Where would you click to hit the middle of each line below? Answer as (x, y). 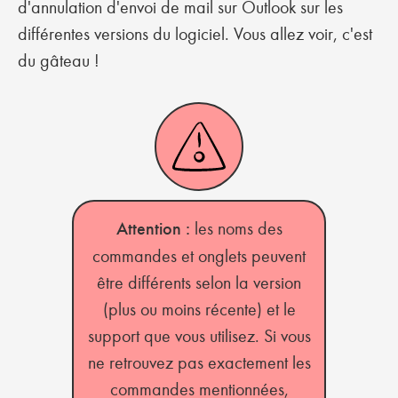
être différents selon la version (199, 283)
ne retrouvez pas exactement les (199, 362)
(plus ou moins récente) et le (199, 309)
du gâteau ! (61, 60)
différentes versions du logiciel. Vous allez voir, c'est (195, 34)
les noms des (236, 228)
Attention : (153, 229)
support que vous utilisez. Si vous (199, 336)
